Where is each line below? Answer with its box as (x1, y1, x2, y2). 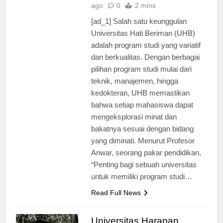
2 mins (134, 10, 156, 18)
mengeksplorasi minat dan (91, 121, 177, 130)
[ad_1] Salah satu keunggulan (91, 25, 187, 34)
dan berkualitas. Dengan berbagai (91, 61, 200, 70)
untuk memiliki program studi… (91, 181, 192, 190)
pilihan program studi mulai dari (91, 73, 192, 82)
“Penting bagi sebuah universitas (91, 169, 197, 178)
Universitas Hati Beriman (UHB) (91, 37, 195, 46)
